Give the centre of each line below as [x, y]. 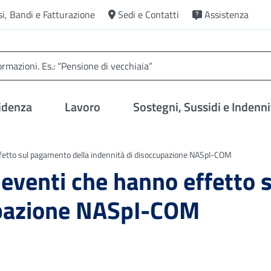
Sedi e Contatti [149, 15]
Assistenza [227, 15]
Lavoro [83, 107]
